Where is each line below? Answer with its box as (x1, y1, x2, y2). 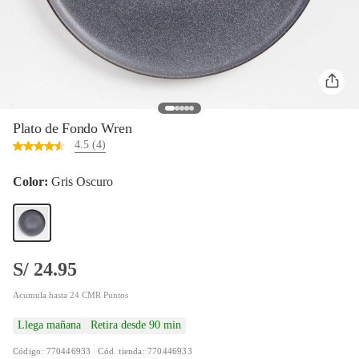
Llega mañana (18, 319, 81, 331)
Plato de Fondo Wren (13, 120, 132, 136)
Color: (13, 175, 51, 188)
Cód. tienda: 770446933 (98, 345, 192, 356)
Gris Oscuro (51, 175, 113, 188)
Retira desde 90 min (91, 319, 181, 331)
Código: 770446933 (13, 345, 91, 356)
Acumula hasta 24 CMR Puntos (13, 290, 128, 300)
